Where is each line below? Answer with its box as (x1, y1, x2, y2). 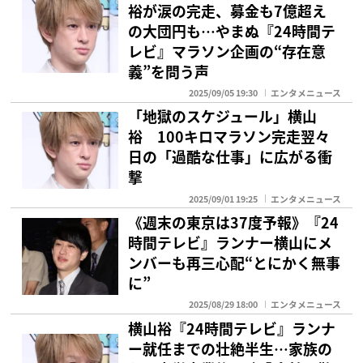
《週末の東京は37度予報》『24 (128, 211, 340, 233)
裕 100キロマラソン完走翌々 (128, 126, 331, 147)
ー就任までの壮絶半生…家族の (128, 337, 333, 359)
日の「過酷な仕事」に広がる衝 (128, 146, 333, 168)
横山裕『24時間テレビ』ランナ (128, 317, 336, 339)
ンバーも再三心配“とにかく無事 (128, 251, 341, 273)
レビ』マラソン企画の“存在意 (128, 40, 327, 62)
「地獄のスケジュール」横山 (128, 105, 318, 127)
